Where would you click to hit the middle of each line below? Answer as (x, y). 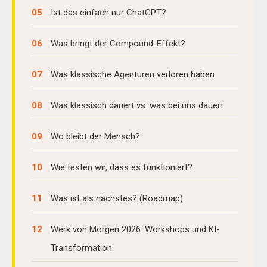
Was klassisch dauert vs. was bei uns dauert (137, 105)
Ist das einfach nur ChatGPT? (108, 13)
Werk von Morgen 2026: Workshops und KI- (135, 229)
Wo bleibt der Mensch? (95, 136)
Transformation (81, 248)
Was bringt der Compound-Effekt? (118, 44)
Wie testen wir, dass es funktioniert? (122, 167)
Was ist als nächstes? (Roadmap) (117, 198)
